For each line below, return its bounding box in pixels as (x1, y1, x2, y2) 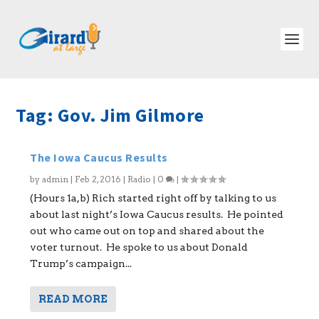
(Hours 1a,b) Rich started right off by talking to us (30, 192, 277, 204)
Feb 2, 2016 (75, 174, 122, 184)
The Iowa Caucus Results (30, 150, 168, 164)
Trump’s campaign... (30, 258, 132, 269)
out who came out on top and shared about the (30, 225, 265, 236)
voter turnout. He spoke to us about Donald (30, 241, 249, 253)
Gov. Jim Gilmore (57, 103, 204, 127)
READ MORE (38, 293, 108, 305)
